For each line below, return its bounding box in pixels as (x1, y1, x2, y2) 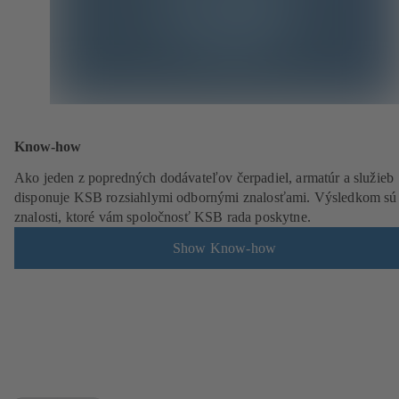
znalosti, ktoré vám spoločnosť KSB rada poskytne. (14, 209, 311, 225)
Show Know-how (172, 240, 277, 256)
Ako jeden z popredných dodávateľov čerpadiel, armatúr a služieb (14, 170, 395, 186)
